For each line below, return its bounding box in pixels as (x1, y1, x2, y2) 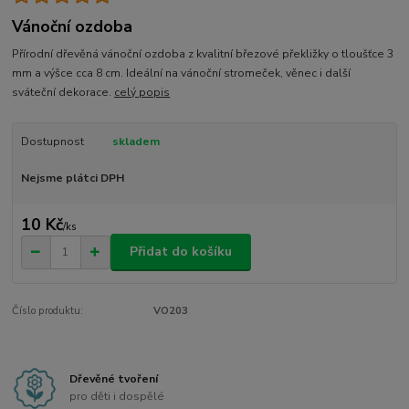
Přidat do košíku (130, 243, 232, 261)
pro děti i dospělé (69, 389, 165, 404)
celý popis (114, 85, 171, 100)
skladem (111, 134, 160, 150)
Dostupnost (20, 134, 84, 150)
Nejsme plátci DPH (20, 171, 124, 186)
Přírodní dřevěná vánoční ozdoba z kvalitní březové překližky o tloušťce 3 (12, 47, 394, 62)
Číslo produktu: (12, 303, 84, 318)
